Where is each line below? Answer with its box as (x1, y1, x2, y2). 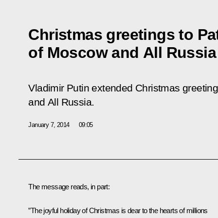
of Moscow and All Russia (28, 43, 216, 61)
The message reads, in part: (28, 182, 110, 191)
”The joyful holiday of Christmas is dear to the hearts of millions (28, 206, 208, 215)
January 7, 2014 (28, 121, 70, 128)
